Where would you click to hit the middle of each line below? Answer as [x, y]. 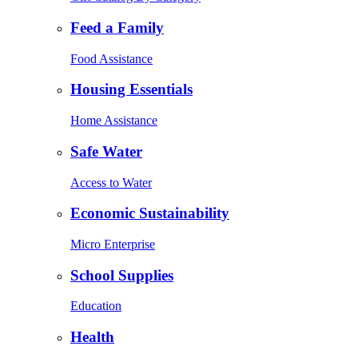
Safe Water [106, 151]
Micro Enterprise [113, 244]
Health [92, 337]
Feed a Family [117, 27]
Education [96, 306]
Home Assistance [114, 121]
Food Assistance [111, 58]
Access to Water [111, 182]
